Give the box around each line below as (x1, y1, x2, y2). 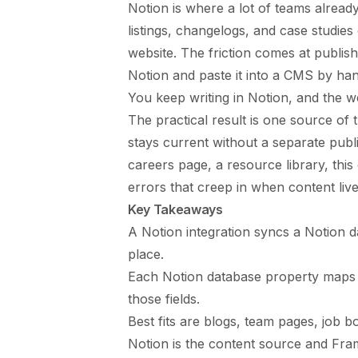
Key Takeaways (128, 201, 223, 218)
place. (128, 246, 164, 263)
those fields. (128, 291, 200, 308)
